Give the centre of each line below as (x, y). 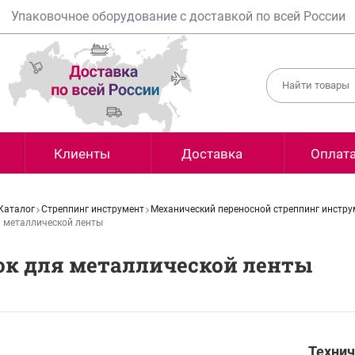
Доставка (212, 154)
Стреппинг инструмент (93, 209)
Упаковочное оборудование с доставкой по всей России (178, 16)
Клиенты (82, 154)
